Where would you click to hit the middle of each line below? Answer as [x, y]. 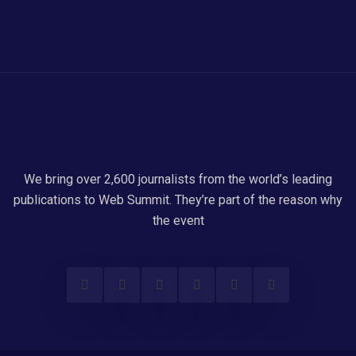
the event [178, 221]
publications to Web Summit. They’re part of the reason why [178, 200]
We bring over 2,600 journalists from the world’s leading [178, 179]
